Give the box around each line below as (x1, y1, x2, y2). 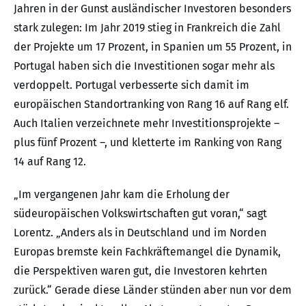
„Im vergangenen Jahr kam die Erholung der (14, 187, 229, 201)
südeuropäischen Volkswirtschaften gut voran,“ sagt (14, 206, 267, 220)
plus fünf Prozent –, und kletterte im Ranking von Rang (14, 135, 281, 149)
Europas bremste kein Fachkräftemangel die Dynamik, (14, 245, 281, 258)
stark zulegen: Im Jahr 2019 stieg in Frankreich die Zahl (14, 20, 281, 34)
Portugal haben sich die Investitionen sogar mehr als (14, 59, 275, 72)
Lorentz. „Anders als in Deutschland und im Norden (14, 225, 266, 239)
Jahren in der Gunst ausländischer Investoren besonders (14, 1, 291, 15)
